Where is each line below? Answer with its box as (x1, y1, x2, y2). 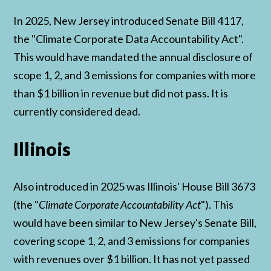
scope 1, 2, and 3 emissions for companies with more (13, 68, 256, 82)
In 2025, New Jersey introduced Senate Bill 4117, (13, 14, 244, 28)
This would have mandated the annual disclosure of (13, 50, 253, 64)
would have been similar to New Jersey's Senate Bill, (13, 216, 257, 230)
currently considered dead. (13, 105, 141, 119)
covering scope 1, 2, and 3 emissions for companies (13, 234, 250, 248)
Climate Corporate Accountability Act (39, 198, 201, 212)
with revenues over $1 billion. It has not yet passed (13, 252, 250, 266)
